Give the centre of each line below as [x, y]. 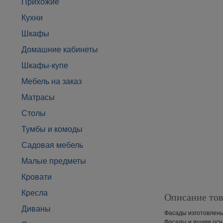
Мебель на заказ [52, 81]
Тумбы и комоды [52, 129]
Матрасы [38, 97]
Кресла [35, 193]
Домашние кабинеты [60, 50]
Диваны [36, 209]
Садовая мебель [52, 145]
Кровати [37, 177]
